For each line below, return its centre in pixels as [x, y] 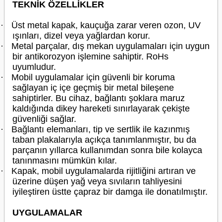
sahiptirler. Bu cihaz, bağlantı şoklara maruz [99, 98]
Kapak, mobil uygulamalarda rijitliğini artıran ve [104, 171]
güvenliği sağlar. [44, 119]
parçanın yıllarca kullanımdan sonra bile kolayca [107, 150]
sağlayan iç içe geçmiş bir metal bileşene [93, 88]
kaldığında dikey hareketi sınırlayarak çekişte [101, 109]
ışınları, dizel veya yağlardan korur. [81, 36]
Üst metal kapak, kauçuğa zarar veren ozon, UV [106, 25]
